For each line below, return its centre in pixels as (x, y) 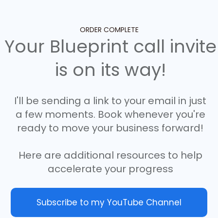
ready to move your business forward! (110, 128)
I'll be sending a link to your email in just (110, 101)
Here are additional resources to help (110, 155)
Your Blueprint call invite (110, 46)
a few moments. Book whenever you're (110, 114)
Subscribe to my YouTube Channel (109, 202)
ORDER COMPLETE (109, 30)
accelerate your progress (110, 169)
